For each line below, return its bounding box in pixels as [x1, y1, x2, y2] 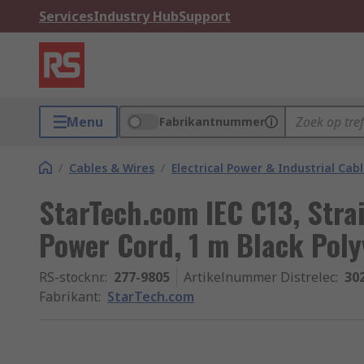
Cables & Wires [69, 160, 154, 175]
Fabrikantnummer [159, 114, 265, 129]
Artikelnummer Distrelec [184, 268, 336, 286]
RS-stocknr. [39, 268, 105, 286]
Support [179, 7, 231, 25]
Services [39, 7, 93, 25]
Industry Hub [93, 7, 179, 25]
